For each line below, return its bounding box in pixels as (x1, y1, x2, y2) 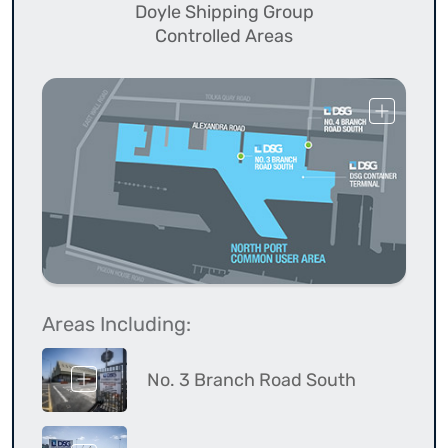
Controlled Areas (155, 25, 293, 48)
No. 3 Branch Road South (147, 368, 356, 391)
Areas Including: (42, 312, 191, 337)
